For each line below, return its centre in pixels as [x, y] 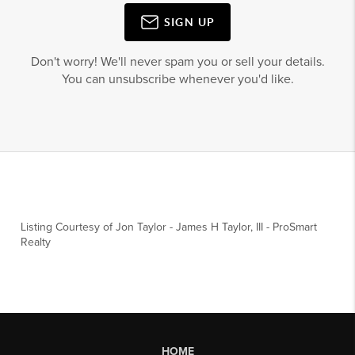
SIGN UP [189, 22]
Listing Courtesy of [69, 227]
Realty [36, 242]
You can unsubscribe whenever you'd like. [177, 79]
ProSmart [295, 227]
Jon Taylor [141, 227]
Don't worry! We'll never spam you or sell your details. [177, 62]
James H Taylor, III [220, 227]
